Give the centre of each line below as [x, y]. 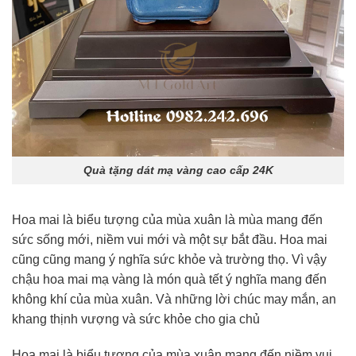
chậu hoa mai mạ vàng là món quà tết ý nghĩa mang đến [169, 279]
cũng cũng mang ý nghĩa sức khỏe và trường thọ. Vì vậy [169, 259]
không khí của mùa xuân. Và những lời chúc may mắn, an [174, 299]
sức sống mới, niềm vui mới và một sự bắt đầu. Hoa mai [170, 239]
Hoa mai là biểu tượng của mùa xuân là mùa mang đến [167, 219]
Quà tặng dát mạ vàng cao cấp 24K [178, 170]
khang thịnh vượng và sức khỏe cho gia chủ [136, 319]
